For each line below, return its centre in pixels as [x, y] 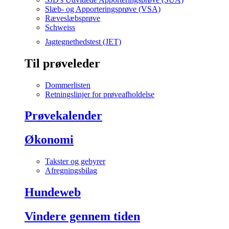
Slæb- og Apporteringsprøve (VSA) [103, 9]
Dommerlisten [68, 85]
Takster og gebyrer [75, 162]
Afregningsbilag [71, 171]
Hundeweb [53, 192]
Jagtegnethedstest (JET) [83, 41]
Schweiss [60, 27]
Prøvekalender [63, 116]
